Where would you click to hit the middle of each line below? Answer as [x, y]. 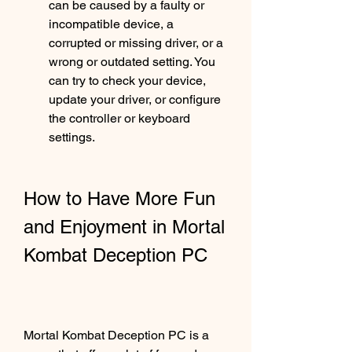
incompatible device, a [111, 24]
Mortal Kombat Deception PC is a [116, 335]
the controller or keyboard [119, 118]
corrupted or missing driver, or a [136, 43]
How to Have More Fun [119, 198]
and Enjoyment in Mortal [124, 227]
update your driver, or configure [135, 99]
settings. [72, 137]
